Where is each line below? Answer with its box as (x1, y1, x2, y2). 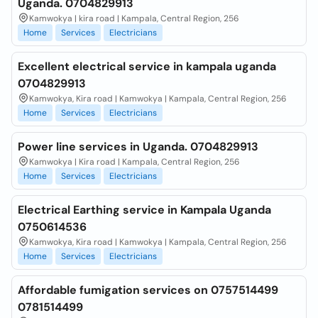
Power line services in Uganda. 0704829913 (18, 139, 258, 154)
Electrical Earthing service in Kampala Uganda (18, 202, 271, 217)
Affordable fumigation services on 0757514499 (18, 283, 278, 297)
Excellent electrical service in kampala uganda (18, 59, 276, 74)
